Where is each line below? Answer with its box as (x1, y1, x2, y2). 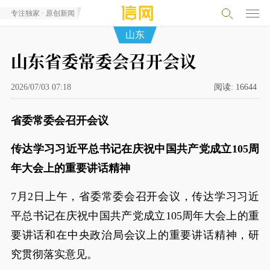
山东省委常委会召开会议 (10, 49, 196, 73)
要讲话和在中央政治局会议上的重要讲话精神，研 (10, 229, 260, 241)
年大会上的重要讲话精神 (10, 162, 130, 174)
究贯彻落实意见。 (10, 248, 98, 260)
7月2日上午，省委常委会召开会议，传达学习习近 (10, 190, 260, 202)
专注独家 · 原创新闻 (10, 9, 75, 17)
